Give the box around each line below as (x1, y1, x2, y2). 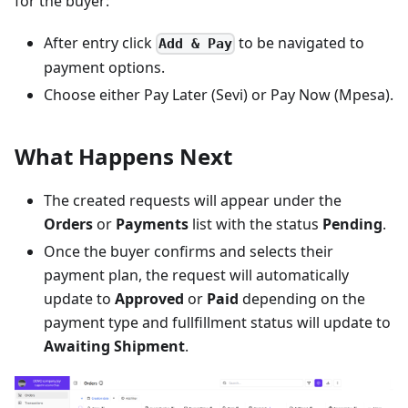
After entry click (44, 32, 156, 53)
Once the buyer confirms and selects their (44, 240, 333, 261)
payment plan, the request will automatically (44, 264, 349, 285)
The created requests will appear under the (44, 189, 342, 210)
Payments (116, 213, 189, 234)
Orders (44, 213, 93, 234)
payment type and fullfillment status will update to (44, 311, 391, 332)
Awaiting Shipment (44, 335, 185, 356)
